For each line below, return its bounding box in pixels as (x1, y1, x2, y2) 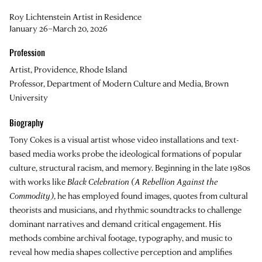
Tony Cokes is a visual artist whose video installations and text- (9, 133, 239, 145)
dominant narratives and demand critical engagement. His (9, 218, 221, 229)
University (9, 91, 48, 103)
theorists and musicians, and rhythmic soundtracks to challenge (9, 204, 242, 215)
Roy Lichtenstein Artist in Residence (9, 11, 142, 22)
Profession (9, 47, 45, 58)
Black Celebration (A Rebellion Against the (67, 175, 218, 187)
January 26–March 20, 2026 (9, 22, 108, 34)
